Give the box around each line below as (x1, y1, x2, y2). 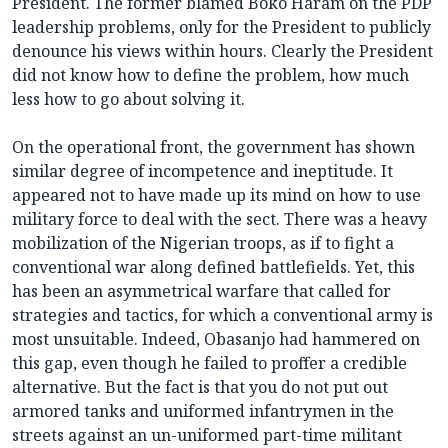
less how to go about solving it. (12, 88, 245, 111)
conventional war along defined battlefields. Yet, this (12, 256, 415, 279)
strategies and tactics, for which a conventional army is (12, 304, 433, 327)
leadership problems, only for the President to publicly (12, 16, 431, 39)
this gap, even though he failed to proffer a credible (12, 352, 407, 375)
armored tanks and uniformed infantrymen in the (12, 400, 394, 423)
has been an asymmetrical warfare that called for (12, 280, 391, 303)
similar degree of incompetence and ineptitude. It (12, 160, 393, 183)
